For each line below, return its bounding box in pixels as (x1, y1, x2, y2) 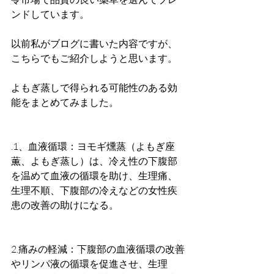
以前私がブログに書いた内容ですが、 (11, 37, 177, 50)
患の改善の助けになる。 (11, 199, 119, 211)
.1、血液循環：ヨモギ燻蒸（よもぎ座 (11, 140, 175, 152)
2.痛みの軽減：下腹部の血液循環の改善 (11, 243, 185, 255)
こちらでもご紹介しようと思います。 (11, 52, 177, 64)
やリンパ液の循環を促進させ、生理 (11, 257, 168, 270)
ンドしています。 (11, 8, 89, 20)
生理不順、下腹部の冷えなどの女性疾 (11, 184, 177, 196)
